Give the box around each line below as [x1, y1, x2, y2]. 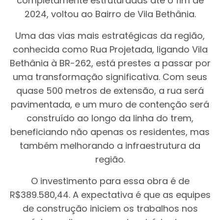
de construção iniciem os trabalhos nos [22, 202, 198, 215]
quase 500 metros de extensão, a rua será [16, 84, 204, 97]
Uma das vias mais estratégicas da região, [15, 29, 205, 42]
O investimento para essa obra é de [30, 175, 190, 187]
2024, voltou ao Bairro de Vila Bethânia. [24, 8, 196, 20]
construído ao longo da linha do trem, [27, 112, 193, 124]
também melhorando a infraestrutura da [20, 139, 200, 152]
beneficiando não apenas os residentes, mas [10, 126, 210, 138]
